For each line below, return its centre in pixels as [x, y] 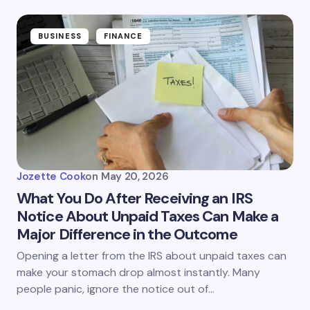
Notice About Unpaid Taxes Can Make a [148, 216]
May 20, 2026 [135, 176]
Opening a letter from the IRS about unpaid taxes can [152, 256]
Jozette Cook [51, 176]
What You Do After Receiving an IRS [135, 198]
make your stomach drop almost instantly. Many [138, 272]
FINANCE [123, 36]
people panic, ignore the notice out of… [116, 289]
